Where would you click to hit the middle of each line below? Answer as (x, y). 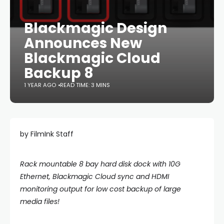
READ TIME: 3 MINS (85, 85)
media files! (40, 201)
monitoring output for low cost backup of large (100, 189)
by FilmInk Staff (47, 134)
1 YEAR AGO (40, 85)
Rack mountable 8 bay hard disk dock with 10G (100, 164)
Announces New (83, 43)
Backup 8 (59, 73)
